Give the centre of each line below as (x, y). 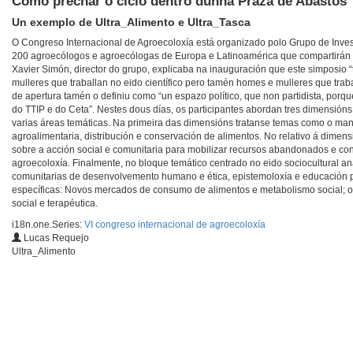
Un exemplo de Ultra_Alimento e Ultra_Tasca (131, 22)
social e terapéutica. (55, 204)
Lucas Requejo (55, 238)
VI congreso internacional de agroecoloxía (175, 225)
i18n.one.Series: (48, 225)
